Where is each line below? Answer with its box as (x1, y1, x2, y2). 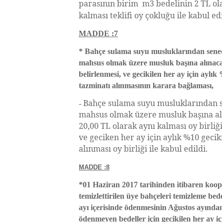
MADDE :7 (79, 29, 118, 38)
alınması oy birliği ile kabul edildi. (79, 143, 208, 154)
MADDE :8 (79, 164, 110, 171)
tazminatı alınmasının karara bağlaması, (79, 81, 214, 90)
